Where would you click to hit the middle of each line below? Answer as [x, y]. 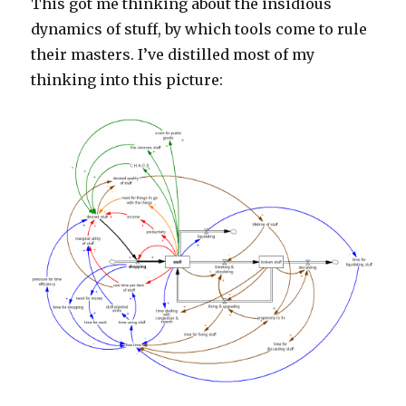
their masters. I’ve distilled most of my [173, 54]
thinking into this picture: [127, 79]
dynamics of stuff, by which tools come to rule [199, 29]
